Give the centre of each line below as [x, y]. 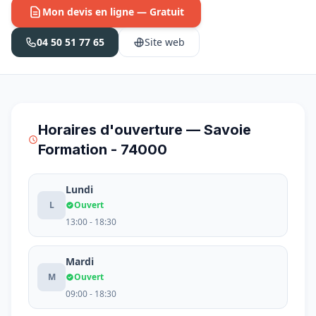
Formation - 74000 [103, 150]
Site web [165, 42]
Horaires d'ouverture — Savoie [145, 130]
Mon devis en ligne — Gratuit [113, 12]
